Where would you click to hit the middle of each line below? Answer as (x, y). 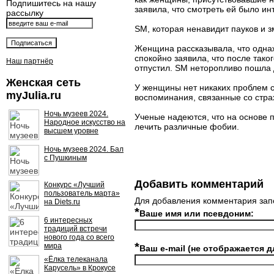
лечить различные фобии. (187, 127)
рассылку (25, 13)
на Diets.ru (62, 202)
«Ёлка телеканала (76, 259)
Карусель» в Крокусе (80, 268)
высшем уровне (71, 131)
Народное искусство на (85, 122)
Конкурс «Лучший (74, 185)
